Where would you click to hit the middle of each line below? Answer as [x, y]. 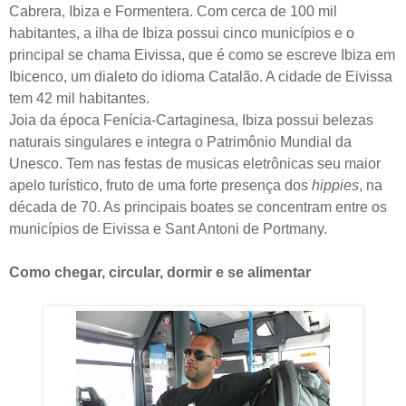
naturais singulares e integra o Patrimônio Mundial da [180, 141]
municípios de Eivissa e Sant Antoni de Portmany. [168, 228]
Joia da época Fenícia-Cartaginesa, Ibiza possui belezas [191, 120]
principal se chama [72, 54]
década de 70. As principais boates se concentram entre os [198, 207]
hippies [335, 185]
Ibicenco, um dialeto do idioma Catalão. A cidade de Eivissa [201, 76]
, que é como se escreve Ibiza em [288, 54]
